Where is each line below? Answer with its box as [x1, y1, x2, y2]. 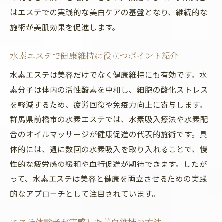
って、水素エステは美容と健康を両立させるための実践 [10, 173, 207, 184]
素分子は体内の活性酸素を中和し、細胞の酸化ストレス [10, 84, 208, 95]
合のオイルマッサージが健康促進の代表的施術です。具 [10, 128, 207, 139]
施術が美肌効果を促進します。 [10, 21, 120, 32]
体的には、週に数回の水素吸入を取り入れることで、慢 [10, 143, 208, 154]
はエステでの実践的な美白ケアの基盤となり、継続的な [10, 6, 208, 17]
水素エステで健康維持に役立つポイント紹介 [10, 50, 178, 61]
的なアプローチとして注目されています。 [10, 188, 160, 199]
